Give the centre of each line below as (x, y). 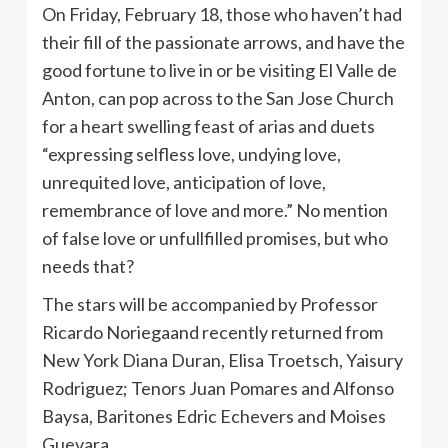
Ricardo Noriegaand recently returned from (212, 331)
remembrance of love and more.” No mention (215, 209)
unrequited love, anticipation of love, (184, 181)
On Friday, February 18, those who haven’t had (222, 13)
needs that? (88, 265)
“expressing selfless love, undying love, (191, 153)
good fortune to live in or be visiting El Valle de (219, 69)
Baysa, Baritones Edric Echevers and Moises (214, 415)
